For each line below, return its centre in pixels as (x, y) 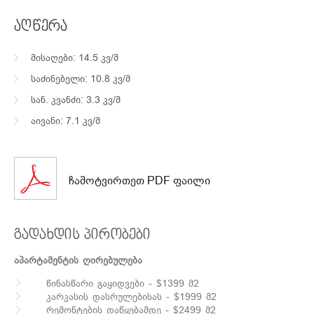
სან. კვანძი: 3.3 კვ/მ (76, 100)
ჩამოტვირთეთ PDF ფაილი (139, 181)
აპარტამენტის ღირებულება (78, 260)
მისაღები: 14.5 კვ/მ (75, 58)
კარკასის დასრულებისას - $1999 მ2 (131, 297)
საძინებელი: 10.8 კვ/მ (81, 79)
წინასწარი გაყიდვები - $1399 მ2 (123, 284)
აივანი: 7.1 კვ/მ (66, 121)
